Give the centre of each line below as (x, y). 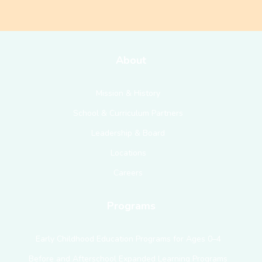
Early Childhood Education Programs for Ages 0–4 (128, 239)
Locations (128, 153)
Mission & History (128, 93)
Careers (128, 173)
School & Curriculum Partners (128, 113)
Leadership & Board (128, 133)
